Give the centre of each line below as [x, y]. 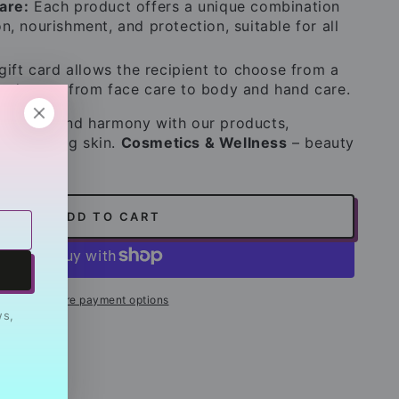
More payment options [109, 299]
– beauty [321, 142]
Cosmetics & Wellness [204, 142]
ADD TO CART [109, 216]
